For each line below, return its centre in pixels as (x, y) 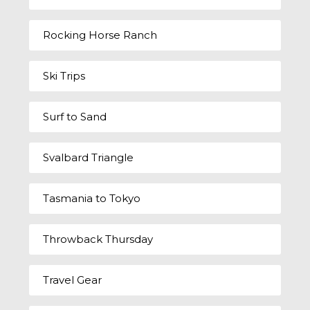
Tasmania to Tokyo (92, 198)
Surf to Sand (75, 116)
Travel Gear (73, 280)
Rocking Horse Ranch (100, 35)
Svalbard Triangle (89, 157)
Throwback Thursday (98, 239)
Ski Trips (64, 75)
